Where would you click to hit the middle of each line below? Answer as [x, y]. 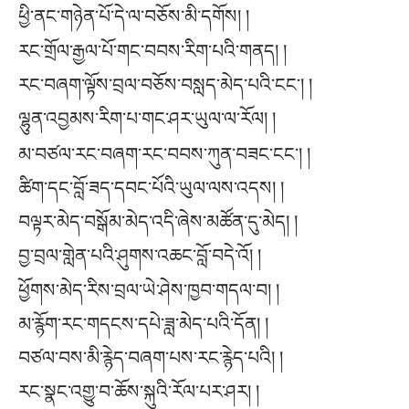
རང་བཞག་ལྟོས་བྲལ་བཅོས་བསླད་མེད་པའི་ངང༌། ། [165, 85]
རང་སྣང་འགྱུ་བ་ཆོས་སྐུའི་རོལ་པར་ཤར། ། [139, 391]
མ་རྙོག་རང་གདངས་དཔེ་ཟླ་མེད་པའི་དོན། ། [143, 324]
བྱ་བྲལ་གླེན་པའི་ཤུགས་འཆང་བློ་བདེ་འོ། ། [140, 255]
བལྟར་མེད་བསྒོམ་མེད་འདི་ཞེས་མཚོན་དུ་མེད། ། [158, 221]
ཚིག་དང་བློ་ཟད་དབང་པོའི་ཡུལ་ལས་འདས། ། [151, 188]
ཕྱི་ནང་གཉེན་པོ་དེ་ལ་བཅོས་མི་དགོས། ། [134, 16]
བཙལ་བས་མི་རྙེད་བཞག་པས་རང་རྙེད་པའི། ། [151, 357]
